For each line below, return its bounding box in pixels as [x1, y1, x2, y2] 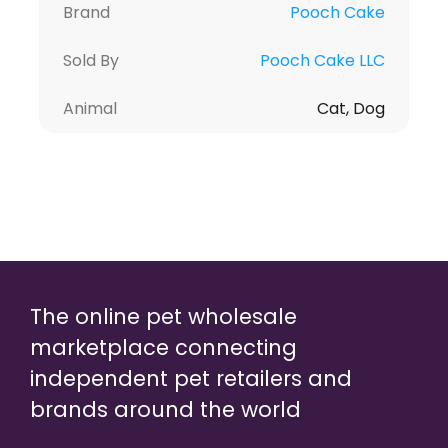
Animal [62, 96, 117, 120]
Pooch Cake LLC [260, 48, 386, 72]
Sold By [62, 48, 119, 72]
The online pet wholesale [30, 301, 297, 331]
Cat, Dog [317, 96, 386, 120]
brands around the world [30, 394, 301, 424]
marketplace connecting [30, 332, 297, 362]
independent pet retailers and [30, 363, 352, 393]
